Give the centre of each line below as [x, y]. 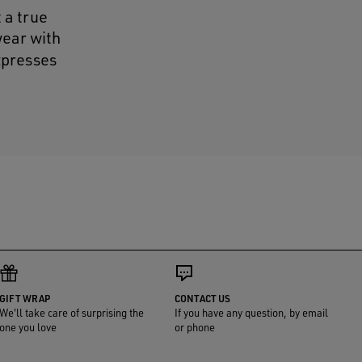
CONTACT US [202, 299]
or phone [194, 327]
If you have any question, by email [251, 313]
